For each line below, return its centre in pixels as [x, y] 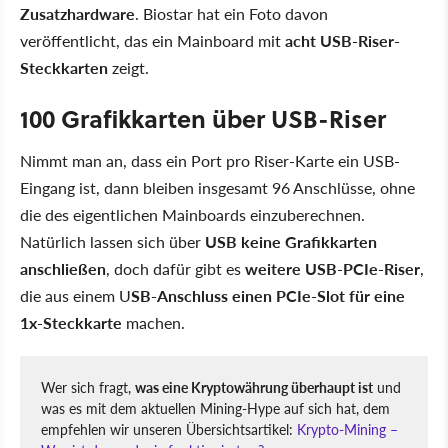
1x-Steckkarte [71, 322]
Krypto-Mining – [347, 428]
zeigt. [128, 67]
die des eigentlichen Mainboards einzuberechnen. [192, 214]
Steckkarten [64, 67]
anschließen [63, 268]
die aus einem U [75, 295]
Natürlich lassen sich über [112, 241]
